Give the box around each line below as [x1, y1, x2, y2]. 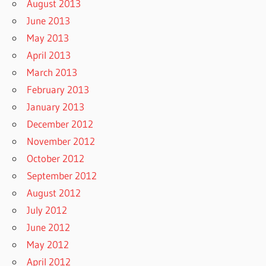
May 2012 [27, 237, 69, 251]
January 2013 [27, 100, 85, 113]
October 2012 [27, 151, 85, 164]
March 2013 [27, 65, 78, 78]
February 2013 [27, 83, 90, 96]
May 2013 [27, 31, 69, 44]
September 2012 [27, 169, 97, 182]
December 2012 [27, 117, 94, 130]
